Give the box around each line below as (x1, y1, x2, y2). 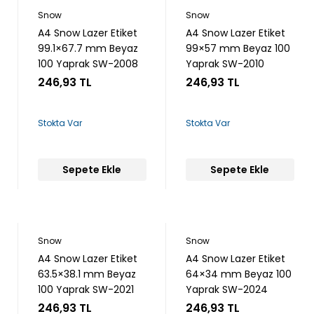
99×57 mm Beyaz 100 (185, 41, 290, 55)
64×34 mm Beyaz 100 (185, 267, 292, 281)
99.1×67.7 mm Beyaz (37, 41, 138, 55)
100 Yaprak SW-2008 (37, 57, 138, 71)
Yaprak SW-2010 (185, 57, 264, 71)
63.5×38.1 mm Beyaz (37, 267, 136, 281)
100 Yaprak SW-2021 (37, 282, 134, 296)
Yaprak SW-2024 (185, 282, 268, 296)
